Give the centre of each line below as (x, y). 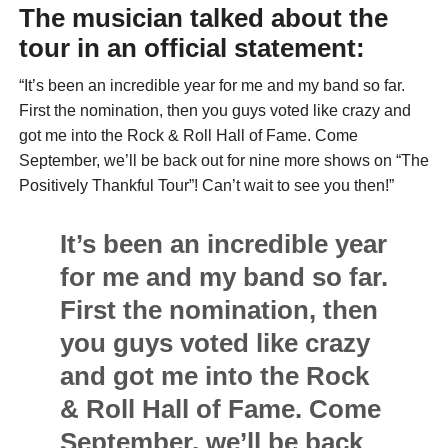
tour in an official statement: (191, 48)
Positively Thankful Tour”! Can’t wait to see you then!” (206, 186)
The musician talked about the (203, 18)
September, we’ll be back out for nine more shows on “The (223, 161)
